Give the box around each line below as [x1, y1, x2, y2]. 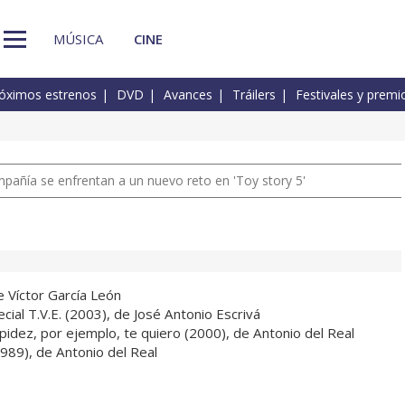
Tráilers [232, 86, 276, 104]
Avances [164, 86, 212, 104]
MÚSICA [53, 29, 103, 48]
